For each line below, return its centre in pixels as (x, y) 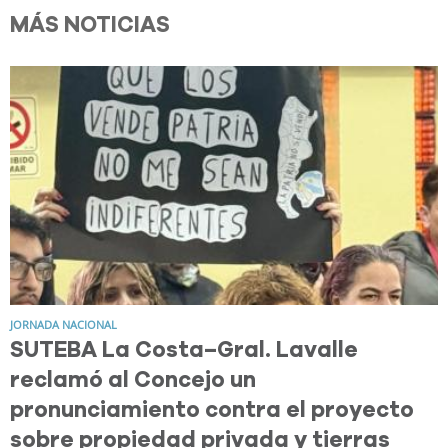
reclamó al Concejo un (133, 380)
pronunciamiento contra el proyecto (212, 410)
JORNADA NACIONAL (63, 325)
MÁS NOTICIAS (90, 24)
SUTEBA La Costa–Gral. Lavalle (184, 350)
